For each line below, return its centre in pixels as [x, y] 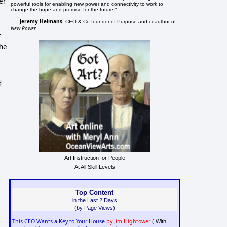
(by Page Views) [94, 207]
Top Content [95, 192]
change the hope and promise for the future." [64, 9]
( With [158, 222]
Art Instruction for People [94, 157]
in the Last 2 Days [94, 200]
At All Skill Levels [94, 166]
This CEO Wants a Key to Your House [58, 222]
